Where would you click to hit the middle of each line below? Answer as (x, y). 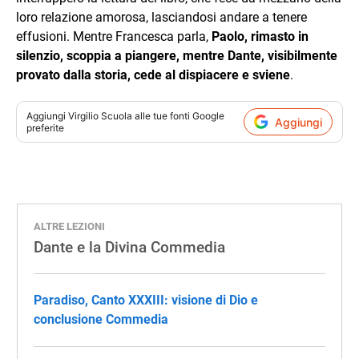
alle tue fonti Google (178, 116)
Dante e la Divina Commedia (129, 247)
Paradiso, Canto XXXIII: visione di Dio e (146, 300)
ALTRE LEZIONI (69, 226)
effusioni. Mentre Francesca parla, (114, 36)
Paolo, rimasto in (260, 36)
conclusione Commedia (101, 319)
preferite (45, 128)
